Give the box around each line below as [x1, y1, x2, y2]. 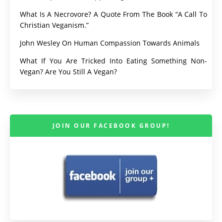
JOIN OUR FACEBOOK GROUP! [52, 121, 170, 130]
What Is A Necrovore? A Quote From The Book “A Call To [20, 9, 207, 19]
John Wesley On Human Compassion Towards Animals [20, 38, 200, 48]
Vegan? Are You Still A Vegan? [20, 67, 117, 77]
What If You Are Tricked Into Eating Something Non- [20, 56, 207, 66]
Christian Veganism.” [20, 20, 89, 30]
